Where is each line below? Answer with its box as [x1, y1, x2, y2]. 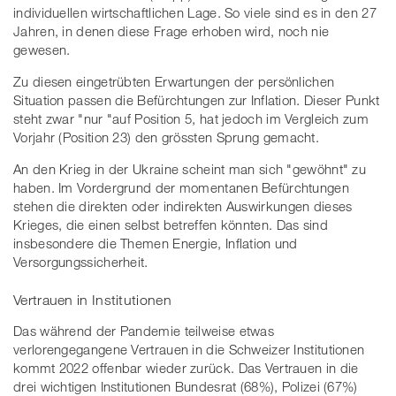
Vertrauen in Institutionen [13, 292, 171, 308]
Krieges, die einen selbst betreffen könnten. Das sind [13, 216, 328, 232]
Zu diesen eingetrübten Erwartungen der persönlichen [13, 72, 335, 89]
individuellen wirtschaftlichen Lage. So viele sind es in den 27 [13, 4, 377, 20]
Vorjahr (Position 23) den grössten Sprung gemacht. [13, 128, 319, 145]
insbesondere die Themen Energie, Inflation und [13, 234, 298, 251]
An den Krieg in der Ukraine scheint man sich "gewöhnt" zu [13, 160, 367, 177]
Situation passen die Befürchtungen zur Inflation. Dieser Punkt [13, 91, 380, 108]
